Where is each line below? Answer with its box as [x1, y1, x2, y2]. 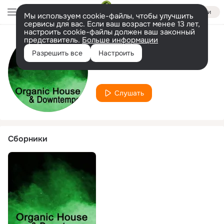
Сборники [8, 133, 47, 144]
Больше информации [82, 35, 158, 45]
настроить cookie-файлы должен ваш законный [24, 27, 195, 37]
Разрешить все [32, 48, 82, 57]
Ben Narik [96, 57, 151, 73]
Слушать [114, 88, 144, 97]
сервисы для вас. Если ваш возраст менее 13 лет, [24, 19, 200, 29]
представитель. [24, 35, 82, 45]
